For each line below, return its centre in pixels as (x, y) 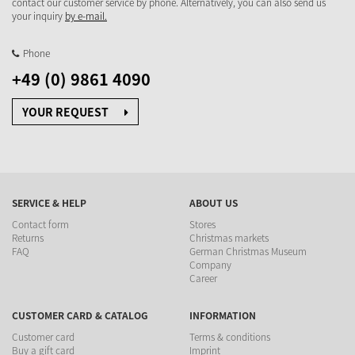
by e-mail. (86, 16)
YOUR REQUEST (65, 112)
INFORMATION (223, 316)
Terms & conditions (230, 337)
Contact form (40, 225)
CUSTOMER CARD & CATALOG (80, 316)
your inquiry (38, 16)
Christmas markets (229, 238)
